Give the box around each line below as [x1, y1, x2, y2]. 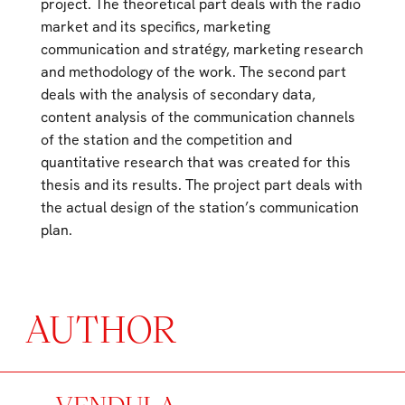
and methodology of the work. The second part [40, 62, 346, 82]
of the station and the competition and [40, 130, 292, 150]
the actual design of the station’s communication [40, 198, 359, 218]
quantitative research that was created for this [40, 153, 351, 173]
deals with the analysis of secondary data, [40, 85, 316, 105]
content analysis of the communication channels [40, 108, 355, 127]
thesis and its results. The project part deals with [40, 175, 363, 195]
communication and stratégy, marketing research [40, 40, 363, 60]
